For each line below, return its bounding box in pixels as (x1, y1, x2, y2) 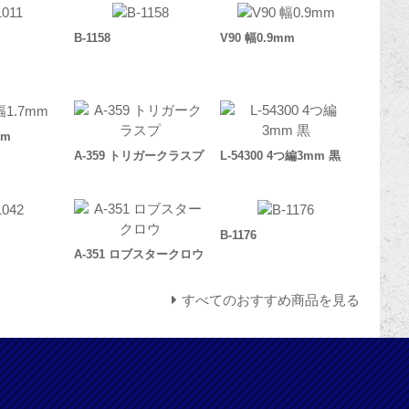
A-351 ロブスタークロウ (74, 247, 204, 262)
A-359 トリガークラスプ (74, 149, 204, 163)
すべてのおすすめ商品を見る (181, 292, 360, 309)
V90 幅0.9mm (220, 31, 296, 46)
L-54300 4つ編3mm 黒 (220, 149, 341, 163)
